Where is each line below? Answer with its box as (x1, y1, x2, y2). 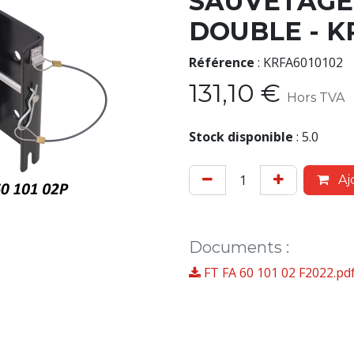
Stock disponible (189, 128, 293, 145)
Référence (189, 54, 254, 71)
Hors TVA (287, 90, 345, 105)
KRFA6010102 (263, 54, 343, 71)
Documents (189, 238, 286, 257)
